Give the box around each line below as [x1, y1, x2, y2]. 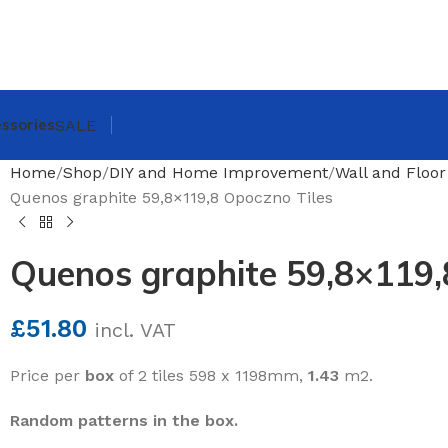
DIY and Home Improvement [109, 163, 328, 182]
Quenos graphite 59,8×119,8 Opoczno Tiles [10, 188, 333, 207]
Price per [10, 366, 85, 385]
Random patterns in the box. [10, 411, 238, 430]
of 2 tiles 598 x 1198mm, [114, 366, 308, 385]
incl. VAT [95, 319, 176, 342]
